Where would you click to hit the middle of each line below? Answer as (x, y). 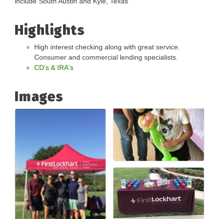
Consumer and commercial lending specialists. (106, 57)
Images (39, 96)
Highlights (50, 30)
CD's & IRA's (54, 67)
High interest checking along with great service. (107, 47)
